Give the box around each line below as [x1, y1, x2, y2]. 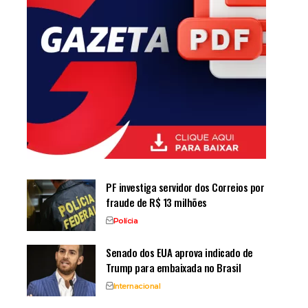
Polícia [113, 215, 137, 225]
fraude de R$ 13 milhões [106, 194, 207, 210]
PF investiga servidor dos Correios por [106, 179, 264, 195]
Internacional [113, 280, 160, 291]
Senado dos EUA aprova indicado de [106, 244, 253, 260]
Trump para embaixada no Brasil [106, 259, 241, 275]
